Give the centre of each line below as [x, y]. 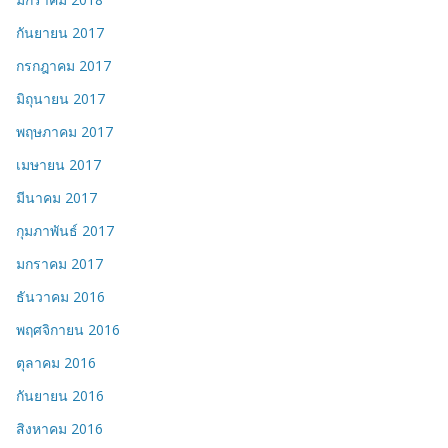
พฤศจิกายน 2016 [68, 330]
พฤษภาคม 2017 [64, 132]
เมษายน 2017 [58, 165]
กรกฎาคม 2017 [63, 66]
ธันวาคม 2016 [60, 297]
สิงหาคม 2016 [59, 429]
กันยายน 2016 [60, 396]
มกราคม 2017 [59, 264]
